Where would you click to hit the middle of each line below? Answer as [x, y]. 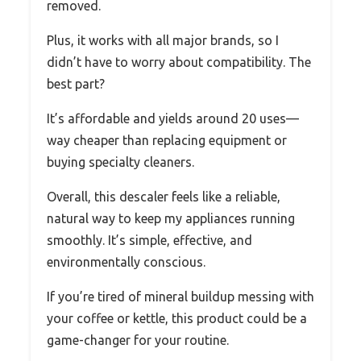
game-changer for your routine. [138, 340]
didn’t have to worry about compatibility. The [179, 62]
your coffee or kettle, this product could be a [177, 319]
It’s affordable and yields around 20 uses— [173, 119]
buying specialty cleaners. [120, 162]
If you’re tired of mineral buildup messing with [180, 297]
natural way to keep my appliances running [171, 219]
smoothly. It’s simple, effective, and [149, 241]
